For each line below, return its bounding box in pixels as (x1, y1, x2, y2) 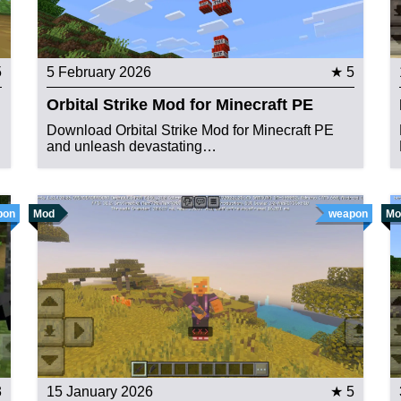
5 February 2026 (47, 64, 152, 81)
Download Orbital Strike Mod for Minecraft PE (47, 123, 335, 139)
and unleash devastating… (47, 139, 218, 155)
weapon (328, 208, 368, 221)
